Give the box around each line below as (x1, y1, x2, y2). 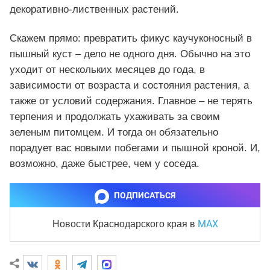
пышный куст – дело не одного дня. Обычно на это (10, 48, 250, 60)
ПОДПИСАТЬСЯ (114, 190, 175, 201)
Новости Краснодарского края (52, 219, 190, 230)
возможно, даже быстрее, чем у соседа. (10, 158, 199, 170)
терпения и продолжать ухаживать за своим (10, 111, 220, 123)
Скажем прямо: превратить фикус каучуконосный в (10, 33, 252, 45)
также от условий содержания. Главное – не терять (10, 95, 253, 107)
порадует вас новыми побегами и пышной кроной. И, (10, 142, 260, 154)
